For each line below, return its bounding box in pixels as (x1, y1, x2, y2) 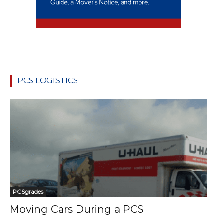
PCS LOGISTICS (17, 76, 78, 85)
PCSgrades (13, 188, 43, 196)
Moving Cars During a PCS (10, 203, 144, 216)
